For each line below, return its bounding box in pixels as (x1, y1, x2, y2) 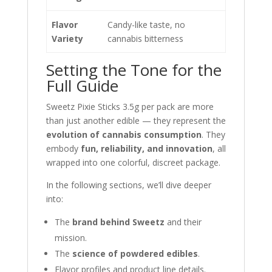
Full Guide (46, 75, 118, 97)
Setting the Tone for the (46, 59, 222, 81)
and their (164, 216, 202, 228)
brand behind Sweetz (72, 216, 165, 228)
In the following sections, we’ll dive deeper (46, 179, 211, 191)
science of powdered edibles (72, 248, 198, 259)
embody (46, 143, 81, 154)
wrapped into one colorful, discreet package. (46, 157, 220, 168)
